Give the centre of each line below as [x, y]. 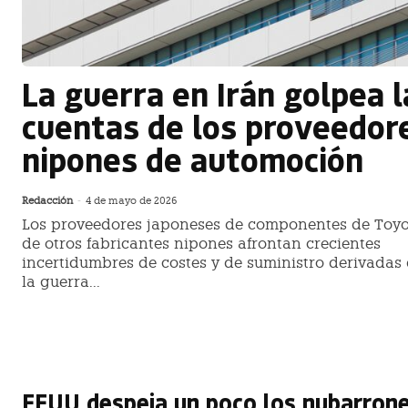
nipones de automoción [193, 159]
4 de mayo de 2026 [131, 201]
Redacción [47, 201]
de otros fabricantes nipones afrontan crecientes [201, 244]
